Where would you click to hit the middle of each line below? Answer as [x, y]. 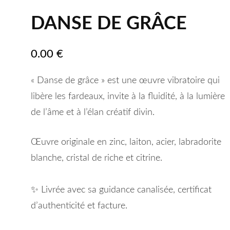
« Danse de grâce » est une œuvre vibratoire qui [125, 81]
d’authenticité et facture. [79, 206]
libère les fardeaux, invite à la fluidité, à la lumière [128, 97]
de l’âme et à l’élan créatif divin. [92, 113]
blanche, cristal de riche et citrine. [96, 158]
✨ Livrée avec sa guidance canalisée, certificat [121, 190]
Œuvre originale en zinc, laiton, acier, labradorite [126, 142]
